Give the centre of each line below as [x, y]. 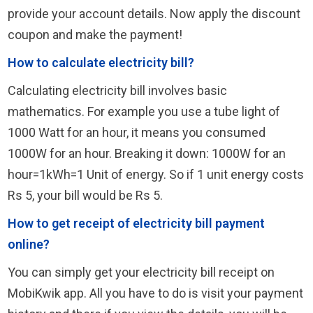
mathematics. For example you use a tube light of [144, 111]
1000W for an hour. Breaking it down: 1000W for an [146, 153]
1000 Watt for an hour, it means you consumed [136, 132]
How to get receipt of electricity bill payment [136, 223]
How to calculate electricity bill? [101, 63]
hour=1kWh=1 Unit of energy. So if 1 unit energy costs [155, 174]
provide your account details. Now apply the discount [154, 14]
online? [28, 244]
